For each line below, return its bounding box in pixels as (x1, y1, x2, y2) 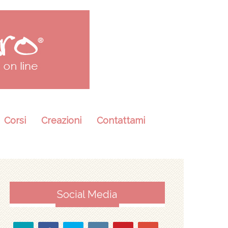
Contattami (96, 115, 145, 126)
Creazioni (41, 115, 81, 126)
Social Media (57, 188, 118, 201)
